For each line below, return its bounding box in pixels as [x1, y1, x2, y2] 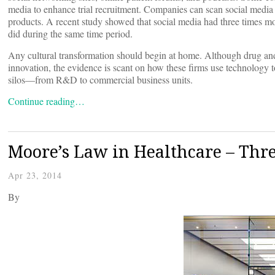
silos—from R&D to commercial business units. [8, 73, 193, 87]
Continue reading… [8, 95, 85, 108]
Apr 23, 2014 [8, 169, 62, 182]
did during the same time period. [8, 27, 133, 41]
